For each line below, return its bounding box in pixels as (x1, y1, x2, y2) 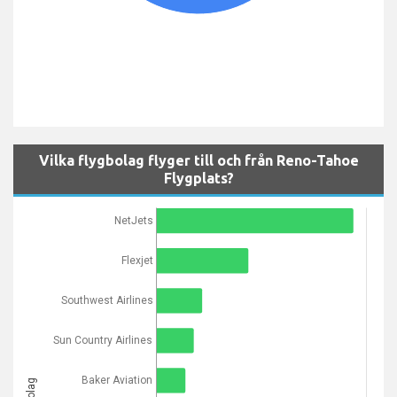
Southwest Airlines (60, 294, 153, 307)
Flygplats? (163, 170, 234, 186)
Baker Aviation (81, 374, 152, 387)
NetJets (113, 214, 153, 228)
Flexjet (121, 254, 153, 268)
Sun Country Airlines (52, 334, 152, 347)
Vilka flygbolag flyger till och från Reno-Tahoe (38, 152, 359, 168)
